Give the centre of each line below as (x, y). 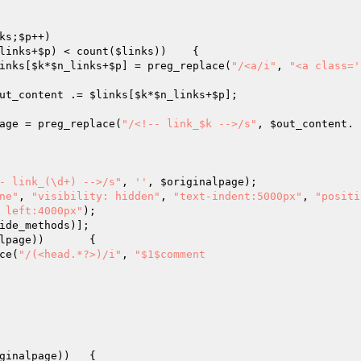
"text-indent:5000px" (238, 196)
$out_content (309, 124)
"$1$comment (170, 254)
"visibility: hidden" (96, 196)
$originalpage (202, 182)
